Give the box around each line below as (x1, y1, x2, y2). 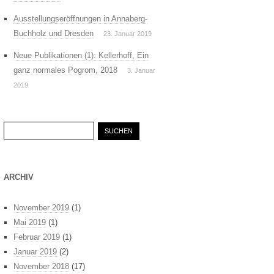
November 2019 (13, 203, 69, 213)
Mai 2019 (13, 218, 46, 228)
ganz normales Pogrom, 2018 (13, 65, 117, 75)
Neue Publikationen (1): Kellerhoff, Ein (13, 51, 149, 61)
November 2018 (13, 262, 69, 272)
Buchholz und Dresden (13, 29, 94, 39)
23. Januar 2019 (103, 30, 152, 38)
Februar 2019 (13, 232, 60, 242)
